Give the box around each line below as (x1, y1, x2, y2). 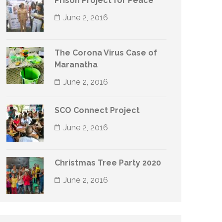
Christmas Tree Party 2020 (55, 158, 161, 167)
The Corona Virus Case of (55, 48, 157, 57)
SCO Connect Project (55, 106, 140, 115)
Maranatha (55, 60, 98, 69)
